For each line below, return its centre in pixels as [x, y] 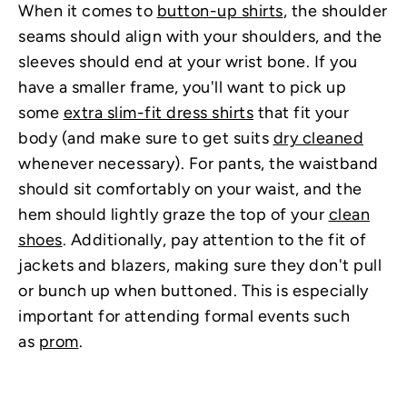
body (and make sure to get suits [146, 138]
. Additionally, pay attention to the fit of [214, 239]
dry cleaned [318, 138]
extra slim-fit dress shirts [158, 112]
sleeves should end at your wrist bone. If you [188, 61]
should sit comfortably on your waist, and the [190, 189]
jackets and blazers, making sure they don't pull [200, 265]
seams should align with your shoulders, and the [200, 36]
